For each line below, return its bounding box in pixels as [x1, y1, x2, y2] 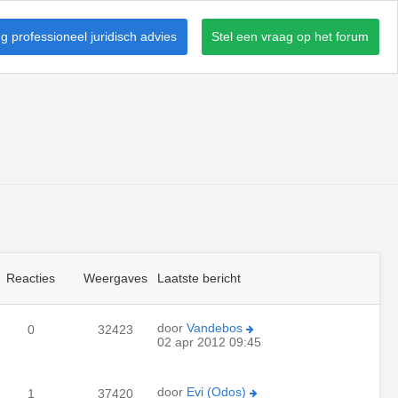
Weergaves [83, 271, 147, 285]
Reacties [6, 271, 55, 285]
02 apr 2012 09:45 [157, 335, 261, 349]
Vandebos [187, 321, 243, 335]
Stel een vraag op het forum [211, 28, 370, 44]
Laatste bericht [157, 271, 241, 285]
